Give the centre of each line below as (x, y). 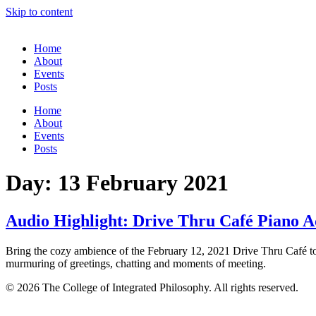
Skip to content (39, 12)
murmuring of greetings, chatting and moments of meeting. (136, 263)
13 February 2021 (143, 183)
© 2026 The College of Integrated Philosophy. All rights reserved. (152, 287)
